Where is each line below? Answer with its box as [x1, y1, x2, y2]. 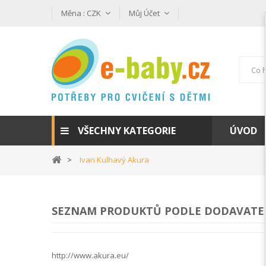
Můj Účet [129, 8, 160, 18]
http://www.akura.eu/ [52, 250, 129, 261]
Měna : [61, 8, 85, 18]
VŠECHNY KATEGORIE [78, 124, 176, 137]
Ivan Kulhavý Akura [80, 154, 149, 165]
